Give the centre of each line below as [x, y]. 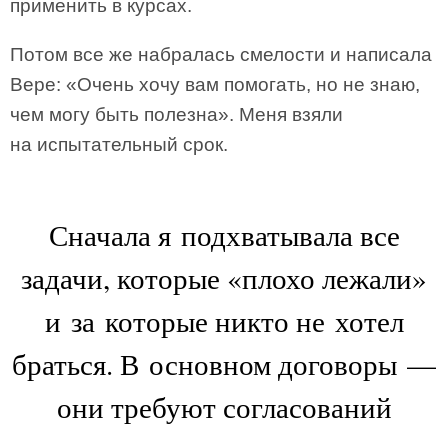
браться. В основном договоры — [224, 363]
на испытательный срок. [119, 144]
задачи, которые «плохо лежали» [224, 277]
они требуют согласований [224, 406]
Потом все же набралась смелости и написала [221, 54]
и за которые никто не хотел [224, 320]
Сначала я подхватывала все [224, 234]
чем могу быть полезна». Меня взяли [176, 114]
